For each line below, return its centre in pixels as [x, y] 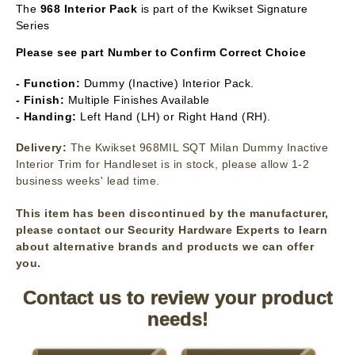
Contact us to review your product [177, 298]
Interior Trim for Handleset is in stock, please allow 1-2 [163, 164]
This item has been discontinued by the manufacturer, [172, 214]
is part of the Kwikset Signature [223, 9]
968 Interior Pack [89, 9]
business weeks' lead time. [88, 181]
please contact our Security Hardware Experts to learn [172, 230]
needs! [177, 320]
